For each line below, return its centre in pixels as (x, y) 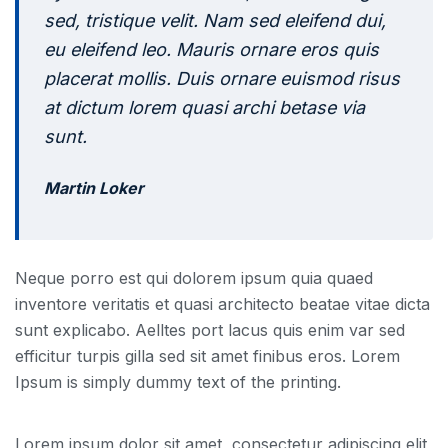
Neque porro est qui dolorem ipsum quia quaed (194, 277)
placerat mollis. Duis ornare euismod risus (222, 78)
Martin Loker (94, 187)
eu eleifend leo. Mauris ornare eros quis (211, 49)
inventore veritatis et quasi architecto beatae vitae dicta (222, 303)
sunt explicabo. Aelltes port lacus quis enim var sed (210, 329)
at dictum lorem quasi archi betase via (204, 107)
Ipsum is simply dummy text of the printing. (178, 381)
